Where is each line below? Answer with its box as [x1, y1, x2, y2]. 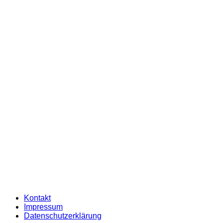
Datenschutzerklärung [24, 212, 102, 221]
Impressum [24, 203, 63, 212]
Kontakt [24, 194, 51, 203]
